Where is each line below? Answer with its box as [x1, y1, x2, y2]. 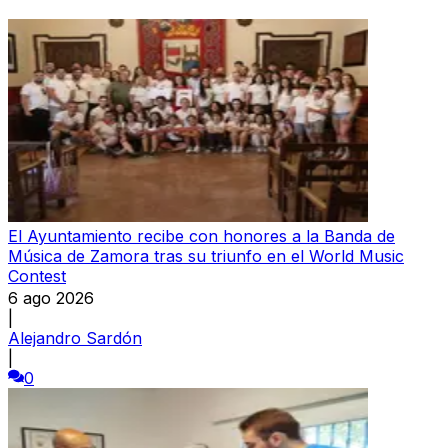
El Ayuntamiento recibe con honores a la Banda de [8, 225, 395, 246]
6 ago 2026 [8, 287, 94, 308]
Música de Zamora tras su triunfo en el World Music [8, 245, 404, 266]
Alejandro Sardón [8, 327, 142, 348]
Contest [8, 265, 66, 286]
